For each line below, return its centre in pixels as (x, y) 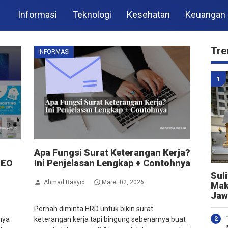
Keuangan (205, 15)
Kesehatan (148, 15)
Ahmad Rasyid (64, 182)
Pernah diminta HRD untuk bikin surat (93, 209)
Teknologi (92, 15)
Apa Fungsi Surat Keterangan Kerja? (112, 153)
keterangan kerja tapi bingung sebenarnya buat (110, 220)
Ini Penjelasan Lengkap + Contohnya (112, 163)
